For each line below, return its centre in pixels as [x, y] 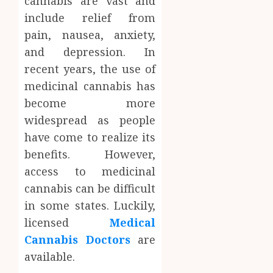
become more [90, 103]
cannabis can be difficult [90, 188]
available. [50, 256]
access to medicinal [90, 171]
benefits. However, [90, 154]
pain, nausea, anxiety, [90, 34]
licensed [67, 222]
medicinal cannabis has [90, 86]
